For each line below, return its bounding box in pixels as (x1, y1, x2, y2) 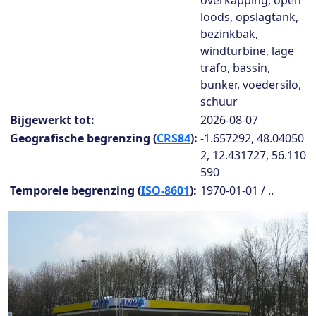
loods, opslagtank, (200, 9, 298, 25)
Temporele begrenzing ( (9, 183, 141, 198)
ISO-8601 (140, 183, 190, 198)
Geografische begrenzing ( (9, 130, 157, 146)
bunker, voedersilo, (200, 77, 301, 92)
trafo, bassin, (200, 60, 270, 75)
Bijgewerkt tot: (9, 112, 95, 128)
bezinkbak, (200, 26, 258, 42)
